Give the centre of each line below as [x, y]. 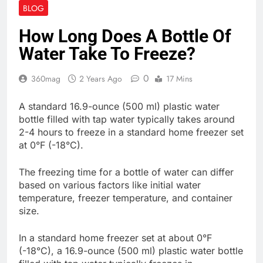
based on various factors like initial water [110, 185]
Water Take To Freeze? [107, 53]
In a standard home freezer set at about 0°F [115, 237]
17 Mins [179, 78]
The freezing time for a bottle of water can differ [126, 172]
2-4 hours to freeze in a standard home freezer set [131, 132]
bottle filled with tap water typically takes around [127, 119]
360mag [46, 78]
